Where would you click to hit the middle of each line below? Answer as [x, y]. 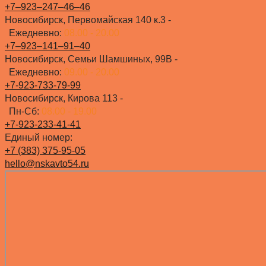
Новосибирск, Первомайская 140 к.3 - [88, 20]
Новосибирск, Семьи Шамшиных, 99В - [91, 59]
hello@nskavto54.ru [47, 164]
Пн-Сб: [25, 112]
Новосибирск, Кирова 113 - [64, 99]
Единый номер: [39, 138]
